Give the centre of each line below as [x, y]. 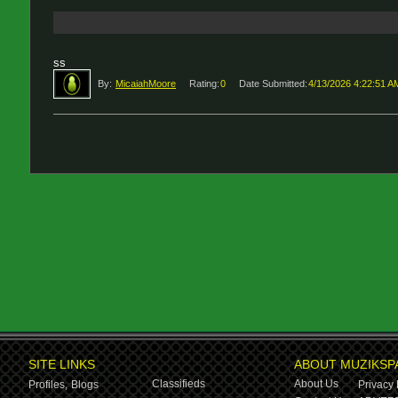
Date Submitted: [273, 84]
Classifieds [178, 384]
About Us [316, 384]
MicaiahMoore [146, 84]
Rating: [204, 84]
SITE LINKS [61, 364]
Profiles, [48, 385]
